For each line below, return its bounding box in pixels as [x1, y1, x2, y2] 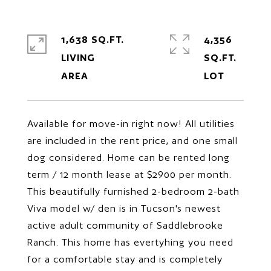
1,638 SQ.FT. [61, 34, 124, 45]
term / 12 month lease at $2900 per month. [27, 169, 232, 180]
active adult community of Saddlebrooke [27, 220, 223, 231]
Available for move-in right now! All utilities [27, 118, 235, 129]
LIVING [61, 52, 95, 64]
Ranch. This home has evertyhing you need [27, 237, 233, 248]
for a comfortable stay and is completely [27, 253, 223, 265]
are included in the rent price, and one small [27, 135, 238, 146]
